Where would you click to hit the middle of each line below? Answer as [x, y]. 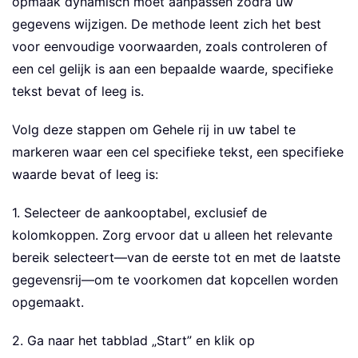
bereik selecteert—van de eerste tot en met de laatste [176, 258]
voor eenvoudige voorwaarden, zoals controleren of [170, 47]
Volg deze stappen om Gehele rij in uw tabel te [154, 130]
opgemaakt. [48, 302]
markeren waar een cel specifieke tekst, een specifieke [178, 152]
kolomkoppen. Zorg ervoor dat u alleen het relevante [172, 235]
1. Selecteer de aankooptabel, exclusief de [139, 213]
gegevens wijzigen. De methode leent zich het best [167, 24]
